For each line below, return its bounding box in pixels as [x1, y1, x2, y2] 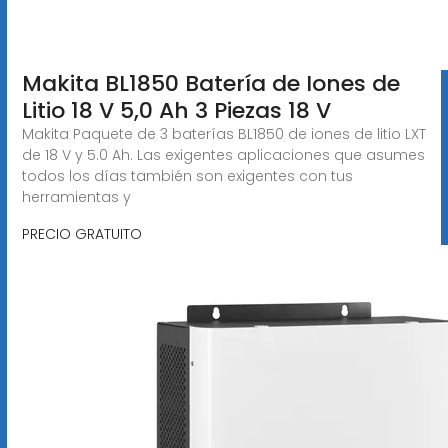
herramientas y [21, 186, 131, 207]
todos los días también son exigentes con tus [21, 165, 353, 186]
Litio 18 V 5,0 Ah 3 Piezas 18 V [21, 94, 331, 126]
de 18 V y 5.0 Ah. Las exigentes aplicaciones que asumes [21, 144, 425, 165]
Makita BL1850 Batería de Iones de [21, 67, 400, 99]
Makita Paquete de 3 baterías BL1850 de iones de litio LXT [21, 123, 426, 144]
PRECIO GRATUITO [21, 223, 142, 244]
